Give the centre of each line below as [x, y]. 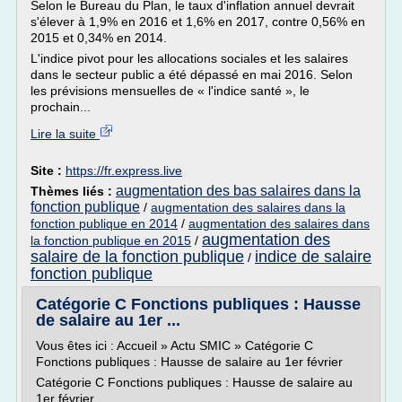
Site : [48, 170]
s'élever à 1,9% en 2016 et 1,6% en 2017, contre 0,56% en [198, 22]
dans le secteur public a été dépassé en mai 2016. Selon [192, 74]
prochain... [61, 107]
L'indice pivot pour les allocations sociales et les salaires [189, 58]
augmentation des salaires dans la [248, 207]
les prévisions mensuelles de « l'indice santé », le [170, 91]
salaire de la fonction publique [137, 257]
